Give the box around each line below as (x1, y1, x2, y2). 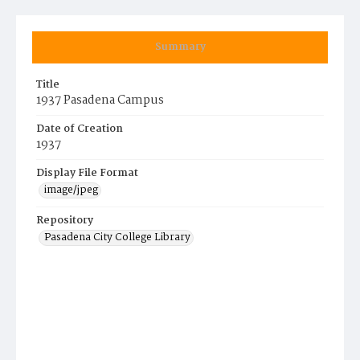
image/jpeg (44, 182, 98, 198)
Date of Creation (36, 121, 123, 137)
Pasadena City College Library (44, 229, 190, 246)
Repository (36, 212, 93, 229)
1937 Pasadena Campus (36, 91, 164, 110)
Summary (154, 39, 206, 55)
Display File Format (36, 165, 138, 182)
